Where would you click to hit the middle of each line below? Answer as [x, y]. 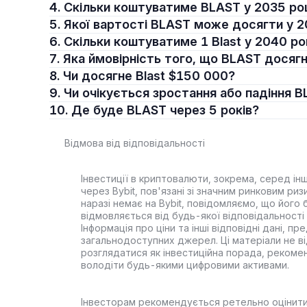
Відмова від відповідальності [135, 143]
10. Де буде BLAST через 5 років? [165, 110]
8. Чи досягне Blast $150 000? [149, 76]
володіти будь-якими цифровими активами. [185, 265]
